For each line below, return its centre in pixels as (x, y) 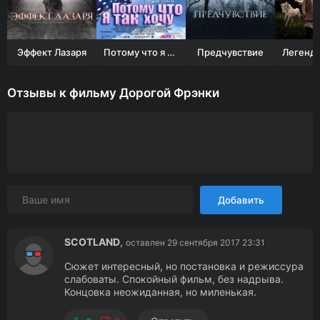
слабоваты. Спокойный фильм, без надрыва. (174, 279)
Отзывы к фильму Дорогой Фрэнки (113, 93)
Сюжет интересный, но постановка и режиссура (184, 266)
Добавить (241, 200)
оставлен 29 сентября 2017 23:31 (195, 242)
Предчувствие (230, 52)
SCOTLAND (92, 242)
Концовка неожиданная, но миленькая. (160, 292)
